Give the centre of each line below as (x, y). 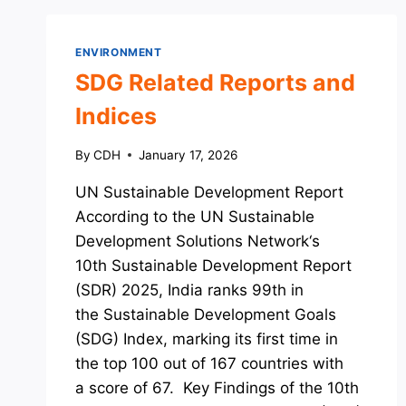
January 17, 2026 (188, 155)
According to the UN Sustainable (195, 216)
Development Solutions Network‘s (198, 241)
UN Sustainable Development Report (209, 192)
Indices (116, 116)
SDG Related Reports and (215, 82)
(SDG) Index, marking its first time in (207, 338)
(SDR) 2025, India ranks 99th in (189, 290)
